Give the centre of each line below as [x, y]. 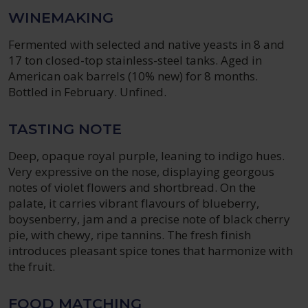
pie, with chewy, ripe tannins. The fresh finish [130, 235]
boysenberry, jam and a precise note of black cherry [149, 219]
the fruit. [32, 266]
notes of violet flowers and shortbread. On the [132, 187]
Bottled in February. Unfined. [88, 92]
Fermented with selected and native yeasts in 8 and [147, 44]
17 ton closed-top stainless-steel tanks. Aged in [135, 60]
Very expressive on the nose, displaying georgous [142, 172]
